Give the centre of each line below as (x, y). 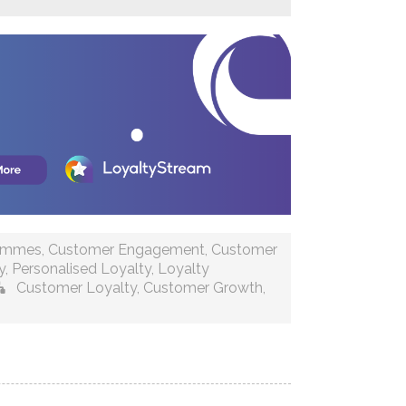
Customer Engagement (126, 249)
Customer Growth (203, 287)
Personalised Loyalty (82, 268)
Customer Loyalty (77, 287)
